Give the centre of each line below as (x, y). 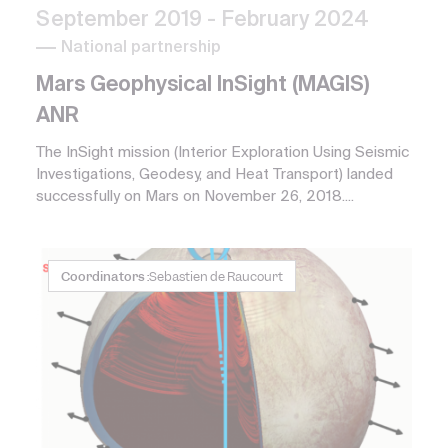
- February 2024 (288, 21)
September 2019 (121, 21)
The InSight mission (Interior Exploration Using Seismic (222, 153)
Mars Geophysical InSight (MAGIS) (202, 86)
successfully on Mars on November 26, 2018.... (195, 197)
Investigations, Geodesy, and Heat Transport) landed (214, 175)
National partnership (141, 48)
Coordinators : (105, 277)
